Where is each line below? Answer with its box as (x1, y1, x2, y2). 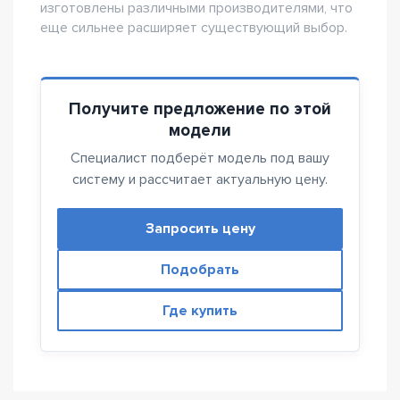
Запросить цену (145, 220, 255, 237)
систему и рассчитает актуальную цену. (72, 171, 328, 188)
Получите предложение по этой (69, 99, 331, 120)
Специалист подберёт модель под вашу (71, 149, 329, 167)
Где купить (162, 302, 237, 320)
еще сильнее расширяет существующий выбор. (40, 19, 347, 37)
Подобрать (161, 261, 239, 279)
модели (169, 121, 231, 141)
